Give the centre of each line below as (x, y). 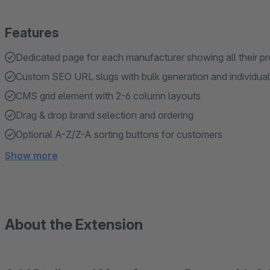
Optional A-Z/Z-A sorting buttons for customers (119, 134)
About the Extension (74, 224)
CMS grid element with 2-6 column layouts (108, 96)
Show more (31, 155)
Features (32, 33)
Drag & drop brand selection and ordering (105, 115)
